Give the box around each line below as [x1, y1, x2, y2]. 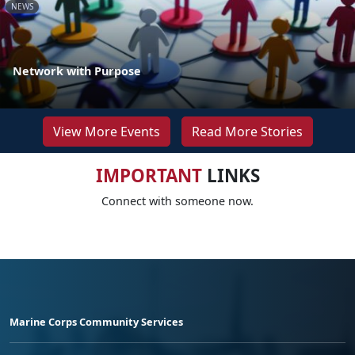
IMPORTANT [95, 162, 202, 188]
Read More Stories [191, 122, 303, 140]
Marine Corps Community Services [10, 314, 183, 329]
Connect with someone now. [101, 193, 254, 208]
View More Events [52, 122, 160, 140]
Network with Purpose [13, 63, 141, 78]
